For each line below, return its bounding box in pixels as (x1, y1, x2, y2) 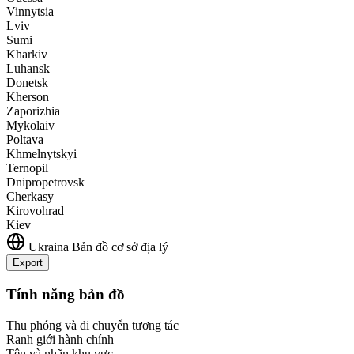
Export (13, 257, 43, 269)
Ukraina (28, 240, 69, 254)
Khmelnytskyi (6, 147, 77, 161)
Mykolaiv (6, 119, 55, 133)
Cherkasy (6, 190, 54, 204)
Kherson (6, 90, 49, 104)
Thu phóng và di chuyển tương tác (6, 318, 179, 332)
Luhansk (6, 62, 50, 76)
